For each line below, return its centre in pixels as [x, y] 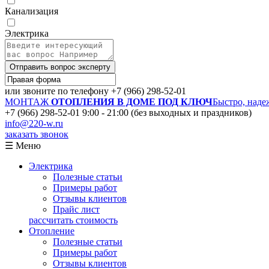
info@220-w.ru [34, 123]
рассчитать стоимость [73, 220]
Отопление [52, 231]
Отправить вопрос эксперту [60, 67]
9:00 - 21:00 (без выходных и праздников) [167, 112]
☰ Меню [23, 145]
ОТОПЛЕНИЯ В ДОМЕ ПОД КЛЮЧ [132, 101]
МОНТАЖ [27, 101]
